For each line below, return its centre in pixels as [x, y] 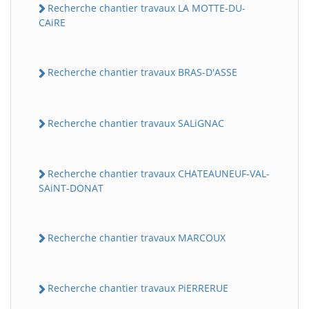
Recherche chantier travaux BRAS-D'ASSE [142, 72]
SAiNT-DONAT [71, 188]
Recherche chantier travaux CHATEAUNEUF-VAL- [159, 173]
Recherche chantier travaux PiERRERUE [138, 288]
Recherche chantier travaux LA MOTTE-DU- [147, 8]
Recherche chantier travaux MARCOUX [137, 238]
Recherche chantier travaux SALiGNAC [136, 123]
